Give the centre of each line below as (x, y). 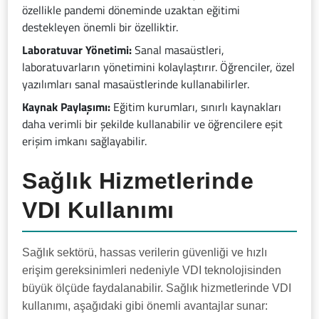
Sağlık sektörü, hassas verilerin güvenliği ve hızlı (145, 253)
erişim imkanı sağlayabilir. (85, 141)
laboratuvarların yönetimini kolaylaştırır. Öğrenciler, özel (159, 67)
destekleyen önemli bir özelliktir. (100, 27)
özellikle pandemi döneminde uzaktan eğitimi (131, 10)
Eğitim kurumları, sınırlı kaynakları (196, 107)
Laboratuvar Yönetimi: (77, 50)
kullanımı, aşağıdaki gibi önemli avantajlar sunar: (145, 306)
